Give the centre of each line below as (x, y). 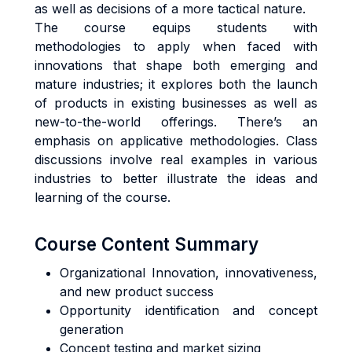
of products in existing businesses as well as (176, 103)
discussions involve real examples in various (176, 159)
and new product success (137, 291)
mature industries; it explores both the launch (176, 84)
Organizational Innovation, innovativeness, (189, 273)
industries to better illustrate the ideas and (176, 178)
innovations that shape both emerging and (176, 65)
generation (92, 329)
